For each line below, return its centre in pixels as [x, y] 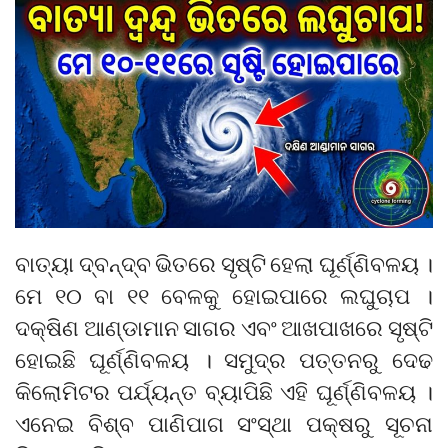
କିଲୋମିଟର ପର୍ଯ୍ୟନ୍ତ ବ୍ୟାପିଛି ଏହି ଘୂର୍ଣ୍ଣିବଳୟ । [224, 391]
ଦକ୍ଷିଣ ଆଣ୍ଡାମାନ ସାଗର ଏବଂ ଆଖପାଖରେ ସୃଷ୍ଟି [224, 327]
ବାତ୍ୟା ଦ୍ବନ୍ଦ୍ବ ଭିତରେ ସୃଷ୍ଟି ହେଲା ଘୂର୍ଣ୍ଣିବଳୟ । [224, 263]
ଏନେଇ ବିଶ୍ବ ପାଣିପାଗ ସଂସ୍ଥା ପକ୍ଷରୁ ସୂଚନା [224, 423]
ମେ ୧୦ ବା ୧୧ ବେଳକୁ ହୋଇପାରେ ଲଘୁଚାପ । [224, 295]
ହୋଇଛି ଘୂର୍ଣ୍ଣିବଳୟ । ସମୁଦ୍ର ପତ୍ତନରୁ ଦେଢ [224, 359]
